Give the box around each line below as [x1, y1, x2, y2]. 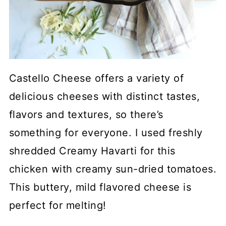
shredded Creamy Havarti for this [9, 145, 176, 157]
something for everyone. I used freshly [9, 127, 203, 139]
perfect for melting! [9, 199, 106, 211]
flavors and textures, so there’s [9, 108, 163, 121]
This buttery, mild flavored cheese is [9, 181, 192, 193]
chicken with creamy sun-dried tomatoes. [9, 163, 217, 175]
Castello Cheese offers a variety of [9, 72, 184, 84]
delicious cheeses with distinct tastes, [9, 90, 200, 102]
